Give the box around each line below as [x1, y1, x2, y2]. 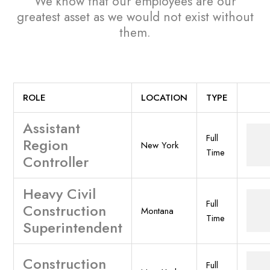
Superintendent [23, 217, 123, 239]
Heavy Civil [23, 183, 96, 205]
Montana [141, 204, 174, 218]
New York [141, 139, 179, 152]
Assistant [23, 118, 81, 139]
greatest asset [16, 8, 90, 27]
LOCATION [141, 91, 188, 105]
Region [23, 134, 69, 156]
